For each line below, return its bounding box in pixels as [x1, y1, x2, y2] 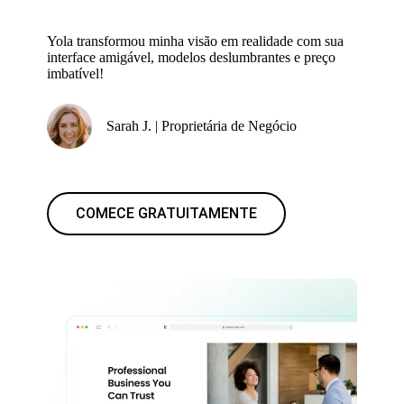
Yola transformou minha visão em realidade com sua [47, 32, 344, 49]
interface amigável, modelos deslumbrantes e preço [47, 49, 336, 65]
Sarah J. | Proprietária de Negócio [106, 117, 298, 133]
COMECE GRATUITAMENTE [76, 204, 258, 222]
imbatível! [47, 65, 105, 81]
